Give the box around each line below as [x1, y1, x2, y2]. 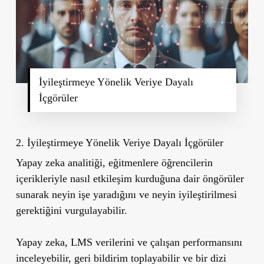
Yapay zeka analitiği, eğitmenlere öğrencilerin [15, 156, 213, 169]
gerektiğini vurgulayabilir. [15, 204, 127, 216]
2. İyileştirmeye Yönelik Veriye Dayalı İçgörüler [15, 136, 223, 148]
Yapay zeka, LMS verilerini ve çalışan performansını [15, 236, 242, 248]
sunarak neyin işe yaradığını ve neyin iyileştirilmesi [15, 188, 237, 200]
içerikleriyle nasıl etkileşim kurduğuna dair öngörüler [15, 172, 244, 184]
